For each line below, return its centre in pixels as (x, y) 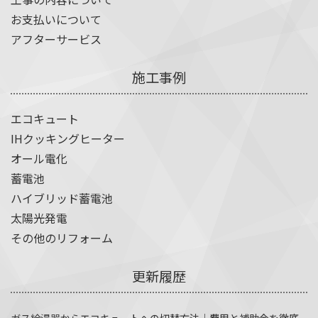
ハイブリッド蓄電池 (62, 198)
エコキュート (45, 118)
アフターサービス (56, 39)
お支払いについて (56, 20)
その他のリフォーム (62, 237)
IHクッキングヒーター (68, 138)
